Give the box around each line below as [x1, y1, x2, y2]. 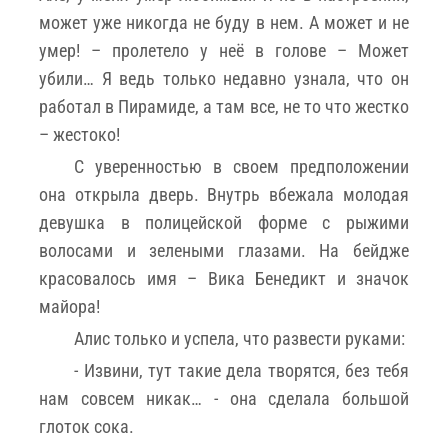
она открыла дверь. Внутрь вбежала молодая [39, 183, 409, 205]
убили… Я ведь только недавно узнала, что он [39, 67, 409, 89]
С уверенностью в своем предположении [74, 155, 409, 177]
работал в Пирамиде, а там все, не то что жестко [39, 95, 409, 117]
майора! [39, 295, 100, 317]
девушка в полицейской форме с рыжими [39, 211, 409, 233]
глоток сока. [39, 415, 134, 437]
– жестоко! [39, 123, 120, 145]
